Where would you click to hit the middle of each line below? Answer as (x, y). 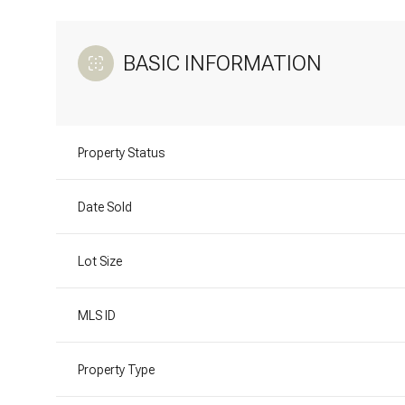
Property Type (116, 369)
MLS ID (97, 315)
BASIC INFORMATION (222, 63)
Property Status (121, 152)
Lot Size (100, 261)
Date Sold (105, 207)
